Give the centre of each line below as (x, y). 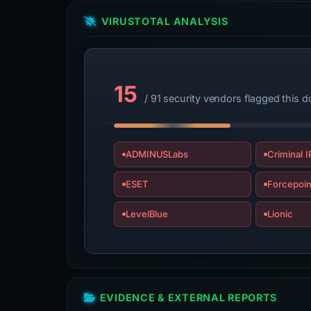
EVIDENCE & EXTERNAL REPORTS (188, 297)
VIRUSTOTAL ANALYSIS (165, 21)
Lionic (280, 214)
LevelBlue (147, 214)
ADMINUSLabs (157, 154)
